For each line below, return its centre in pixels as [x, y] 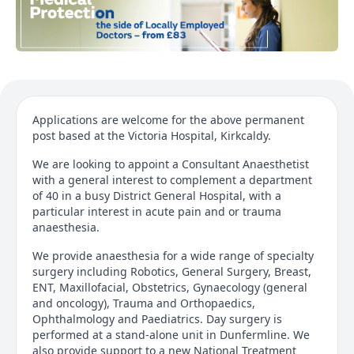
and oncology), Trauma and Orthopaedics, [144, 303]
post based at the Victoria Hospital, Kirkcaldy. [152, 135]
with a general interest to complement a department [172, 179]
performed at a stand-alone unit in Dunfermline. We [171, 334]
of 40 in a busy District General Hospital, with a [157, 195]
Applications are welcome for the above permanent [168, 119]
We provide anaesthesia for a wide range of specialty [173, 255]
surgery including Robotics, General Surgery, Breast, [172, 271]
